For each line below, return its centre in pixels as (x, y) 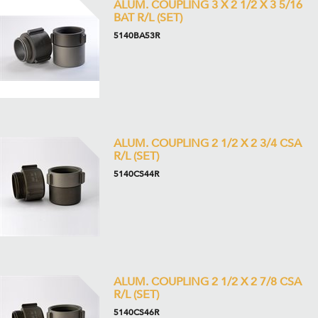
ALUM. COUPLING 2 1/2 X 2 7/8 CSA (208, 282)
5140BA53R (137, 35)
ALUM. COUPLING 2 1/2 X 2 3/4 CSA (208, 143)
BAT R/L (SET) (148, 18)
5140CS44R (136, 174)
